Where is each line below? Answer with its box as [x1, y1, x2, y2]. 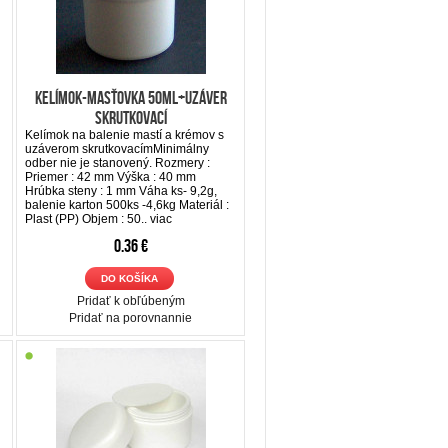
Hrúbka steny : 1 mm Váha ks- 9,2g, [25, 183, 217, 198]
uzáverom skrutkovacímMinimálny [25, 141, 209, 156]
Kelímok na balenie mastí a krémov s [25, 127, 224, 142]
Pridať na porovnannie [69, 310, 192, 325]
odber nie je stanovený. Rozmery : [25, 155, 210, 170]
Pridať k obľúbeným [76, 293, 185, 308]
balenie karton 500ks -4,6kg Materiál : [25, 197, 229, 212]
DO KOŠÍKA [100, 272, 158, 284]
